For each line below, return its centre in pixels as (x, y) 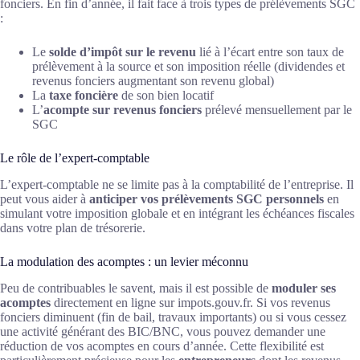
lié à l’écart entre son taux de (270, 51)
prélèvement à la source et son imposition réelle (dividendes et (188, 66)
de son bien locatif (166, 95)
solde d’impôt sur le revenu (123, 51)
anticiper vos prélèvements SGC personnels (207, 198)
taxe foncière (84, 95)
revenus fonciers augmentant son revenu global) (153, 80)
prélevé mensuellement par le (277, 109)
